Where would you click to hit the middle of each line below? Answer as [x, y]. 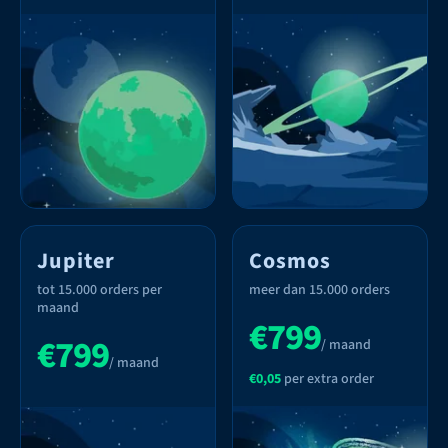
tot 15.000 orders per [99, 290]
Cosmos [290, 261]
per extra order [327, 379]
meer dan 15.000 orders [319, 290]
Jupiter [76, 261]
